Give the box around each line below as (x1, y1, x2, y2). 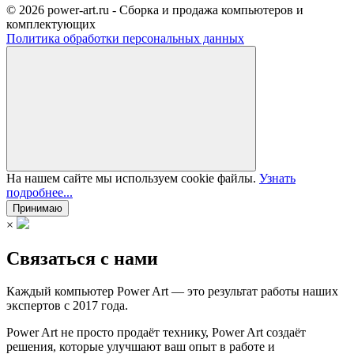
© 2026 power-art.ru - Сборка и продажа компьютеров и (6, 2, 303, 17)
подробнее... (6, 185, 73, 199)
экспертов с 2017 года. (6, 299, 128, 313)
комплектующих (6, 17, 96, 31)
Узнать (259, 171, 296, 185)
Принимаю (13, 201, 62, 214)
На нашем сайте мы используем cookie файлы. (6, 171, 259, 185)
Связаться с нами (6, 247, 158, 269)
